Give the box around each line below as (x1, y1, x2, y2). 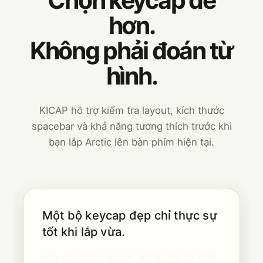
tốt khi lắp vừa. (42, 224, 126, 239)
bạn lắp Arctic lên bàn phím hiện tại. (49, 136, 214, 148)
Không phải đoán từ (30, 35, 233, 65)
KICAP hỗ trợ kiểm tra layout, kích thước (39, 104, 224, 116)
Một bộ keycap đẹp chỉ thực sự (42, 208, 217, 222)
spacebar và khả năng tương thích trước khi (31, 120, 232, 132)
